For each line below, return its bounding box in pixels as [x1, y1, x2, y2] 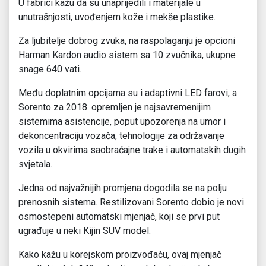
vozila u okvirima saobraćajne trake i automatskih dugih [18, 144, 246, 156]
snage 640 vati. [18, 64, 81, 75]
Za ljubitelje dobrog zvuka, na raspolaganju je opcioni [18, 35, 235, 47]
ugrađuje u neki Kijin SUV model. [18, 225, 151, 237]
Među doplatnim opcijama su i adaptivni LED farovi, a [18, 87, 237, 99]
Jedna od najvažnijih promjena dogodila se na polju [18, 182, 227, 194]
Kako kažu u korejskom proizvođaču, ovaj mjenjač [18, 249, 221, 261]
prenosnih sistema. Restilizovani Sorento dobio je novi [18, 197, 244, 208]
